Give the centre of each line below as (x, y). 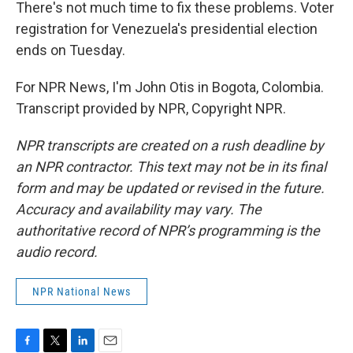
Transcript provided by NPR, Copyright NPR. (151, 108)
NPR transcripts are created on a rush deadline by (170, 145)
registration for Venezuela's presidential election (167, 29)
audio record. (57, 252)
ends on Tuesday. (71, 50)
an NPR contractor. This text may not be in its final (171, 167)
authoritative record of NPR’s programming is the (168, 230)
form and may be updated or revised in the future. (170, 188)
